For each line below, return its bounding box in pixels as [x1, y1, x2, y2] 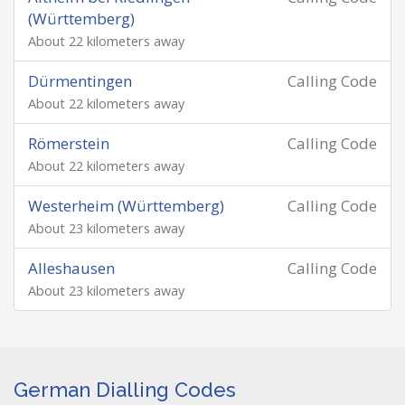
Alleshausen [28, 258, 115, 278]
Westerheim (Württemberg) [28, 195, 224, 216]
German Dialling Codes [14, 378, 236, 401]
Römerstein [28, 133, 109, 154]
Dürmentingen [28, 71, 132, 91]
